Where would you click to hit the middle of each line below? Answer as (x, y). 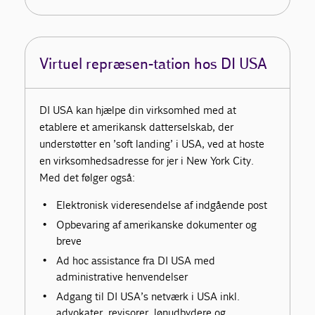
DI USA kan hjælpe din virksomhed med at (138, 110)
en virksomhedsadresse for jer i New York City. (147, 161)
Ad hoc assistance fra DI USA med (136, 261)
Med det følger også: (88, 178)
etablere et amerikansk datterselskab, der (137, 127)
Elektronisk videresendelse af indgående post (162, 205)
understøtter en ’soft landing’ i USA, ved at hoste (152, 144)
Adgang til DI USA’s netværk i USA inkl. (148, 297)
